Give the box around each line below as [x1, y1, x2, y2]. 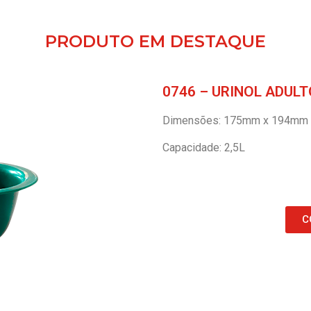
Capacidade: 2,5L [162, 140, 245, 154]
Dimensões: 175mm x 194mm [162, 114, 308, 128]
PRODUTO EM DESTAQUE [45, 31, 266, 52]
